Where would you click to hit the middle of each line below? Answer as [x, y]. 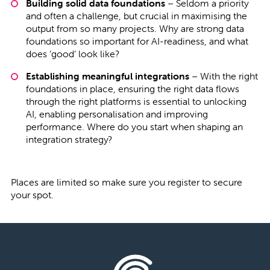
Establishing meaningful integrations [107, 76]
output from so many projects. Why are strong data [135, 29]
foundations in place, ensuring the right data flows [132, 89]
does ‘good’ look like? [72, 54]
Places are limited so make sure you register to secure [126, 182]
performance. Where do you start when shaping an [134, 127]
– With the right [223, 76]
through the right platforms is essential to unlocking [136, 102]
